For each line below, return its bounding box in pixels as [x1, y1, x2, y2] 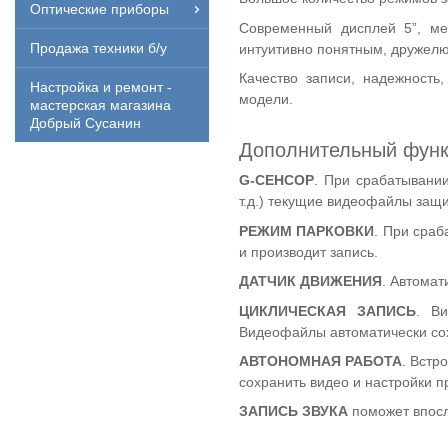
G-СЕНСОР [239, 172, 314, 189]
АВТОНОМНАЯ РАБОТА [239, 352, 403, 369]
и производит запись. [239, 243, 378, 260]
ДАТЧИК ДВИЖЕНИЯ [239, 273, 382, 290]
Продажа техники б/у [30, 40, 167, 56]
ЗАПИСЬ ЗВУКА [239, 403, 348, 420]
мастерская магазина [30, 97, 171, 113]
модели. [239, 91, 293, 108]
